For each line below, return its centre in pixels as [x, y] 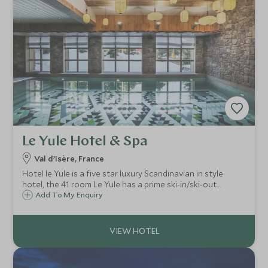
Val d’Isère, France [69, 159]
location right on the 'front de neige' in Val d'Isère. [116, 195]
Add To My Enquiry [69, 194]
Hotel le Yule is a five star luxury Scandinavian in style [123, 173]
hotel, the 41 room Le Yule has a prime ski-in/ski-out [120, 184]
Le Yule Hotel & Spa [85, 142]
